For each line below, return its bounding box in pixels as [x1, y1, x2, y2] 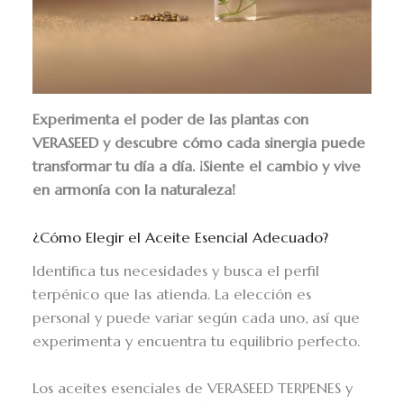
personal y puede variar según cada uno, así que [32, 308, 361, 328]
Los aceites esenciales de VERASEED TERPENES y [32, 379, 353, 399]
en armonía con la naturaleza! [32, 180, 236, 200]
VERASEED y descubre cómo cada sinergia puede [32, 133, 366, 153]
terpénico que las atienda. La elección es [32, 285, 312, 305]
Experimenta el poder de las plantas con [32, 110, 309, 130]
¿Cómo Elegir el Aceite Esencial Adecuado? [32, 227, 329, 247]
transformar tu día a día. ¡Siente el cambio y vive [32, 157, 362, 177]
